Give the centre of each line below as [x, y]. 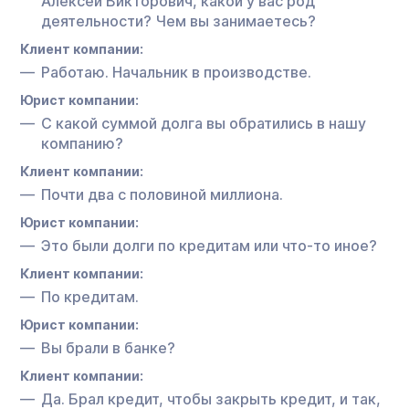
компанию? [82, 143]
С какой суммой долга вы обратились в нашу [204, 123]
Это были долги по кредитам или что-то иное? [209, 245]
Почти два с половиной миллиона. [162, 194]
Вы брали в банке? [108, 347]
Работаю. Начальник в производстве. [176, 72]
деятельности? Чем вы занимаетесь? [178, 21]
